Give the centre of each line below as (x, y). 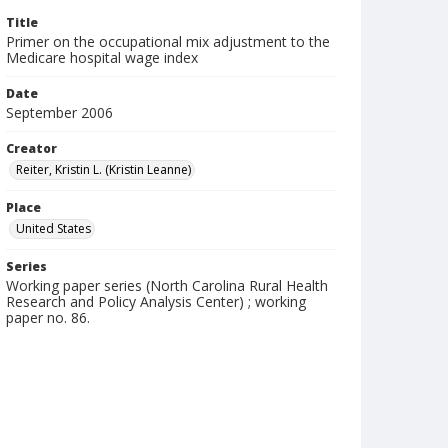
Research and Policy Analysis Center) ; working (156, 301)
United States (53, 228)
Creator (31, 148)
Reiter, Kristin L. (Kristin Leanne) (103, 169)
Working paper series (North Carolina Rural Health (167, 285)
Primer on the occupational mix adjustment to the (168, 41)
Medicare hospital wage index (102, 57)
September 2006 (59, 112)
